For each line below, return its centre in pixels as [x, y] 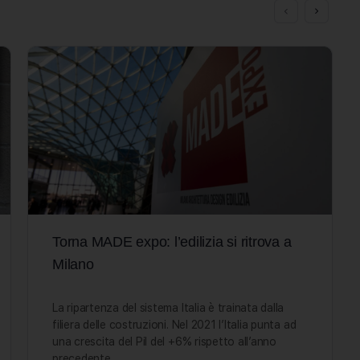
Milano [73, 264]
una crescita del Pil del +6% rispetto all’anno [164, 341]
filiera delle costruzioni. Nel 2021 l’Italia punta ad [174, 324]
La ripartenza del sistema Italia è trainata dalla [168, 307]
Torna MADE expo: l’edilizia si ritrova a [172, 241]
